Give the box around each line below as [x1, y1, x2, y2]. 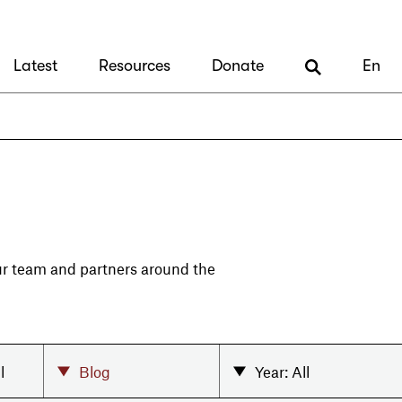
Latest [13, 57, 57, 75]
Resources [99, 57, 170, 75]
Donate [212, 57, 264, 75]
